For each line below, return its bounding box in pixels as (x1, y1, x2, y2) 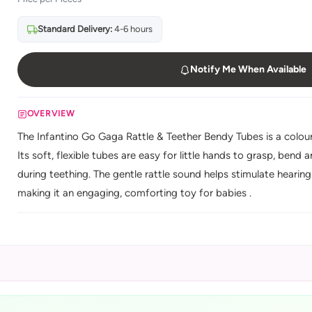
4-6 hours (111, 24, 153, 34)
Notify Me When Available (189, 63, 306, 75)
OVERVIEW (26, 109, 75, 118)
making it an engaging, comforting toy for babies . (17, 187, 251, 199)
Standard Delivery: (37, 24, 112, 34)
